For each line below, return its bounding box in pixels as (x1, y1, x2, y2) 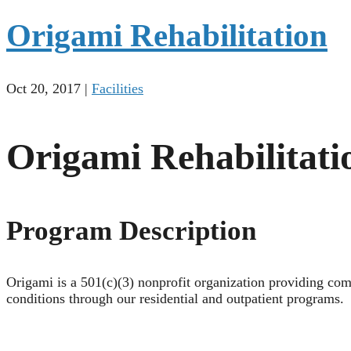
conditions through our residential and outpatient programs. (6, 291, 344, 307)
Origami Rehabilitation (6, 17, 327, 54)
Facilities (92, 81, 143, 97)
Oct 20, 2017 (6, 81, 81, 97)
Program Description (6, 215, 256, 247)
